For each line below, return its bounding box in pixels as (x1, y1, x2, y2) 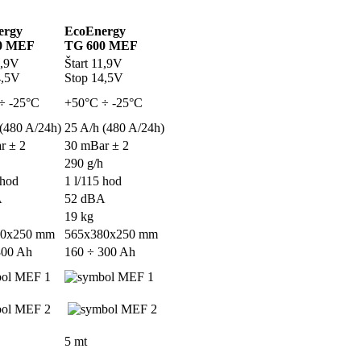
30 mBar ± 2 (64, 139, 129, 153)
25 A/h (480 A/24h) (64, 121, 164, 135)
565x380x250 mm (64, 227, 158, 242)
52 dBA (64, 192, 106, 206)
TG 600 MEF (64, 39, 138, 53)
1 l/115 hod (64, 174, 122, 189)
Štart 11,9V (64, 56, 122, 71)
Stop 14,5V (64, 71, 123, 85)
